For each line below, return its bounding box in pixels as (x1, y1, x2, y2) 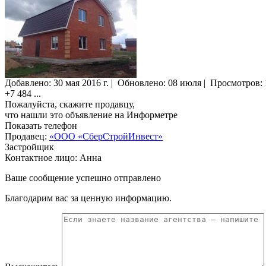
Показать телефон (5, 121, 77, 131)
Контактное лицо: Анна (5, 153, 102, 163)
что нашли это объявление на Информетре (5, 110, 178, 121)
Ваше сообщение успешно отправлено (5, 173, 161, 183)
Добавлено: (5, 78, 53, 88)
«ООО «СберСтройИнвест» (49, 131, 163, 142)
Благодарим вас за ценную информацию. (5, 193, 172, 204)
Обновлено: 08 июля (118, 78, 201, 88)
